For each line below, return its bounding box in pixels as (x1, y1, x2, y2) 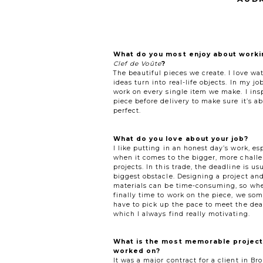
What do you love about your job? (113, 134, 249, 143)
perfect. (113, 107, 141, 115)
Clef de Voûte (113, 60, 162, 68)
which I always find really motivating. (113, 210, 250, 218)
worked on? (113, 247, 161, 255)
